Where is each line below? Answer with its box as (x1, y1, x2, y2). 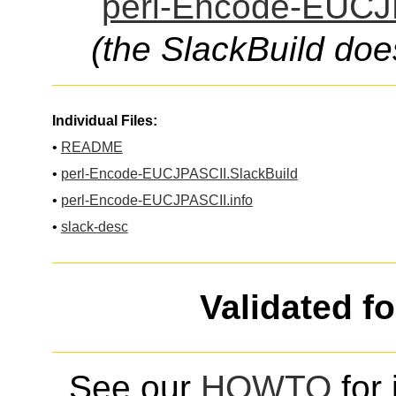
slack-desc (60, 219, 128, 235)
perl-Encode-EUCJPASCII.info (60, 193, 253, 209)
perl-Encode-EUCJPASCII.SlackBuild (60, 166, 298, 182)
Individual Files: (51, 113, 157, 129)
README (60, 140, 123, 156)
